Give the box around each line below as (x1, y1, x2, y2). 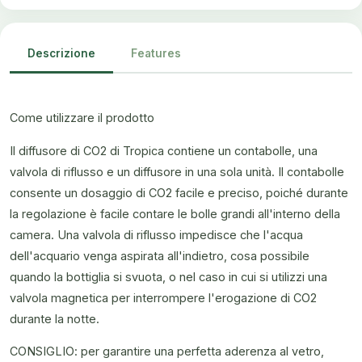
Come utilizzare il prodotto (10, 111, 154, 124)
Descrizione (27, 47, 95, 60)
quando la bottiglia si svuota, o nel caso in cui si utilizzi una (10, 269, 327, 284)
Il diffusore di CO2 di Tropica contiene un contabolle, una (10, 143, 318, 158)
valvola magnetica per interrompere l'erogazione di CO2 (10, 290, 317, 305)
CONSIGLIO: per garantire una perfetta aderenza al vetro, (10, 344, 324, 358)
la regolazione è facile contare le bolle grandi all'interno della (10, 206, 340, 221)
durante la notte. (10, 311, 99, 326)
